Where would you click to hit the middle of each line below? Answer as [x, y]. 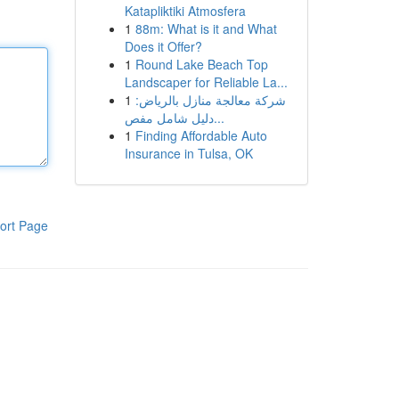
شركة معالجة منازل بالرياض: [210, 100]
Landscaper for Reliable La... [206, 82]
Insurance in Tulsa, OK [188, 153]
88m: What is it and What [206, 28]
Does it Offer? [163, 46]
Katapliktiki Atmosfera [185, 11]
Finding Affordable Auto [201, 135]
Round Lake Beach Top [201, 64]
